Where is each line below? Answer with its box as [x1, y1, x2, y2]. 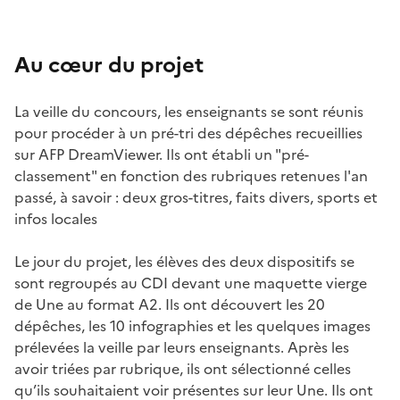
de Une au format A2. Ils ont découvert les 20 [14, 293, 325, 315]
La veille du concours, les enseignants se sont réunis [14, 100, 363, 122]
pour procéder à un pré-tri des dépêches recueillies [14, 121, 362, 144]
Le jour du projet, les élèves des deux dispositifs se [14, 250, 354, 272]
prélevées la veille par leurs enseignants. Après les [14, 336, 349, 358]
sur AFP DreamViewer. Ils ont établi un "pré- [14, 143, 309, 165]
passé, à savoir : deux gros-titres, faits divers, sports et [14, 186, 378, 208]
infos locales [14, 207, 97, 229]
